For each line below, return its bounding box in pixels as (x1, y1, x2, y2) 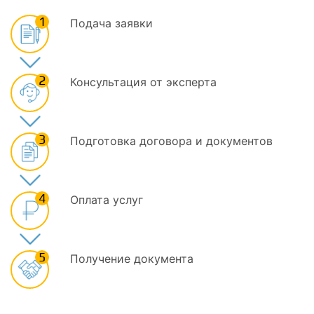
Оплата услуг (70, 193, 143, 207)
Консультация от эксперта (70, 75, 217, 89)
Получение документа (70, 252, 193, 266)
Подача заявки (70, 16, 153, 30)
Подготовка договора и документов (70, 134, 273, 148)
